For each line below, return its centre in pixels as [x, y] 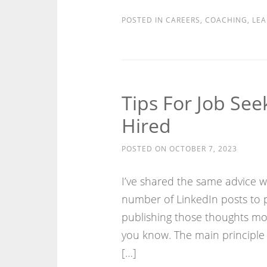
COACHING [226, 20]
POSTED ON [145, 149]
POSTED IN [143, 20]
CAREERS [183, 20]
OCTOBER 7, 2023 [203, 149]
